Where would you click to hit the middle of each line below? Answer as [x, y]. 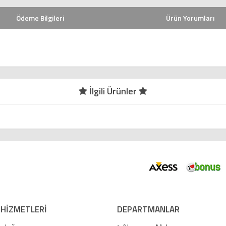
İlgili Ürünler [113, 91]
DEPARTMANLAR [148, 209]
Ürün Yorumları [190, 18]
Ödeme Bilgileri [40, 18]
